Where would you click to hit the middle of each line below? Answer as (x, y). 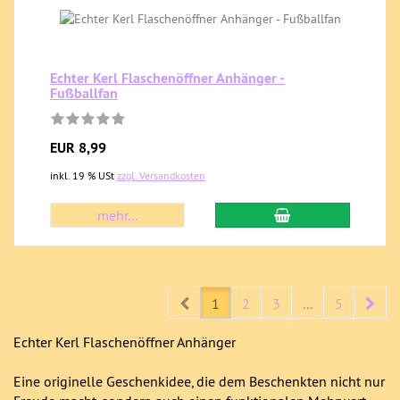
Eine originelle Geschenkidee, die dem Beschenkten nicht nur (199, 381)
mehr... (118, 215)
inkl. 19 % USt (83, 175)
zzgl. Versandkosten (161, 175)
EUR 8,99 (78, 148)
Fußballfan (84, 93)
